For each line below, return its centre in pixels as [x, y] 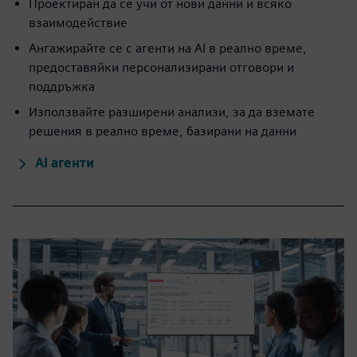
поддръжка [62, 87]
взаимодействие [78, 23]
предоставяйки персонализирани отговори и [161, 68]
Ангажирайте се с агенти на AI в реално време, [168, 49]
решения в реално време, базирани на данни [163, 131]
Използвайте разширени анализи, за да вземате [172, 112]
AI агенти [65, 163]
